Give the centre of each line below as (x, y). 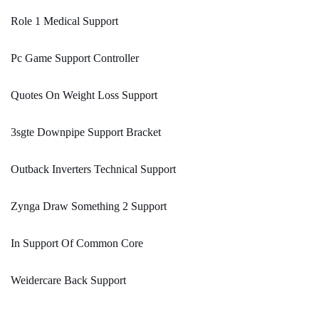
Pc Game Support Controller (75, 58)
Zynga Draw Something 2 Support (89, 206)
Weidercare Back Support (68, 281)
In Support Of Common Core (77, 244)
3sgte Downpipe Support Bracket (86, 132)
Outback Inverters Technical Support (93, 169)
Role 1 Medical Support (64, 21)
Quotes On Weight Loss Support (84, 95)
